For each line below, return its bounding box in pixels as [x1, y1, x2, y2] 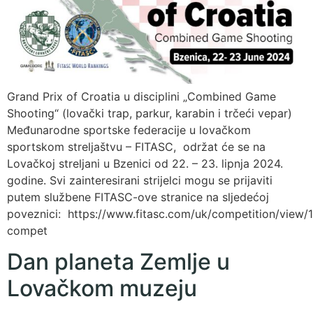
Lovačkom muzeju [7, 275, 197, 303]
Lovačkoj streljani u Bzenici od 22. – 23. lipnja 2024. [7, 156, 283, 170]
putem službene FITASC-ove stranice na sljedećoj [7, 190, 269, 204]
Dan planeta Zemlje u [7, 248, 230, 276]
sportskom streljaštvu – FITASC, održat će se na [7, 140, 265, 154]
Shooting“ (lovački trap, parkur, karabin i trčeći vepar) [7, 106, 292, 120]
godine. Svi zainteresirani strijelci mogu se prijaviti [7, 173, 272, 187]
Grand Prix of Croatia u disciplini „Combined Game [7, 89, 276, 103]
